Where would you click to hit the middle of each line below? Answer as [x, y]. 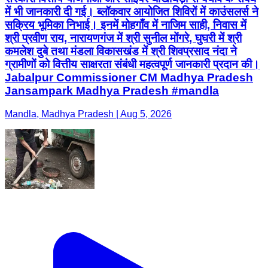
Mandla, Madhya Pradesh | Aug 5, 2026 [88, 114]
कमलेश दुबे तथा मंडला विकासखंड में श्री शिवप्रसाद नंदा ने [121, 51]
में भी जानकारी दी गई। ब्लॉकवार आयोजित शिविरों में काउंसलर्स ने [132, 11]
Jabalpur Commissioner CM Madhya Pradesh [129, 77]
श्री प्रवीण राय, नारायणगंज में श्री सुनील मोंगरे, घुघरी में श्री [123, 38]
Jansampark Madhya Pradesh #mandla [112, 90]
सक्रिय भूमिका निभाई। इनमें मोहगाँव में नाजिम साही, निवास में [126, 25]
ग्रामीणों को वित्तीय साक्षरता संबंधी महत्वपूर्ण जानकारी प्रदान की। [132, 64]
